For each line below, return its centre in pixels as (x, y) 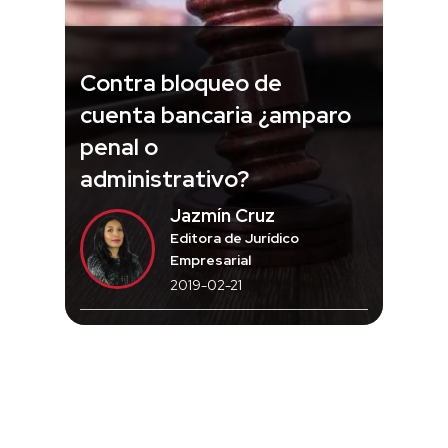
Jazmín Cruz (222, 215)
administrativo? (164, 178)
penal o (119, 146)
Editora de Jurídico (234, 237)
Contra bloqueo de (181, 82)
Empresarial (210, 259)
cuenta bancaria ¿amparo (215, 114)
